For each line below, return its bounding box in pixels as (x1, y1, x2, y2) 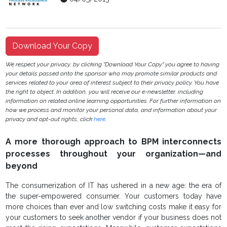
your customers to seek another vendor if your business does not (6, 213, 221, 222)
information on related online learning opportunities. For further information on (6, 97, 221, 105)
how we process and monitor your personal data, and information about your (6, 106, 217, 114)
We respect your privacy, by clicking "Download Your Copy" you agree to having (6, 61, 220, 68)
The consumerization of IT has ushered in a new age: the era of (6, 181, 221, 190)
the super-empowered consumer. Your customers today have (6, 192, 221, 201)
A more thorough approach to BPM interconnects (6, 137, 221, 147)
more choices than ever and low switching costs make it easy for (6, 203, 221, 211)
